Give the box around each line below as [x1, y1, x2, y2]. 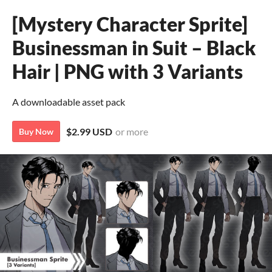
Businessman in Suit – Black [12, 36, 256, 59]
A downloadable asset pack [12, 96, 125, 107]
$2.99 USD [66, 126, 112, 137]
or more [115, 126, 148, 137]
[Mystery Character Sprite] [12, 12, 248, 36]
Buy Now [19, 126, 53, 137]
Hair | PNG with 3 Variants [12, 59, 243, 83]
